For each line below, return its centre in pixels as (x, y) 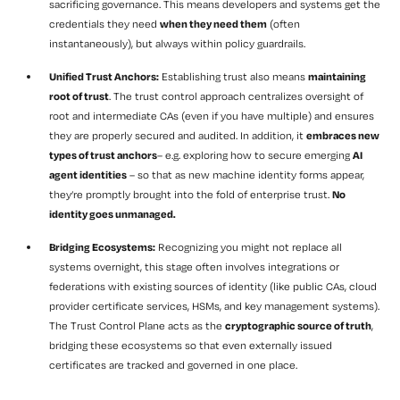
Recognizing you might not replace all (249, 247)
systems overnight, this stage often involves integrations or (194, 267)
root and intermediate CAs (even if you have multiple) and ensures (212, 116)
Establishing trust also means (233, 77)
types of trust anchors (103, 155)
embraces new (343, 136)
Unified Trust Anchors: (104, 77)
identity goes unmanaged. (112, 214)
